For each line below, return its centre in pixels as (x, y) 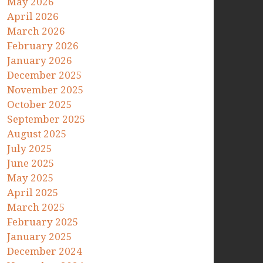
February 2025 (43, 222)
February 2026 (43, 45)
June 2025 (31, 163)
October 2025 (40, 104)
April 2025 (33, 192)
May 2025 (31, 178)
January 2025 (40, 236)
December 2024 (45, 251)
